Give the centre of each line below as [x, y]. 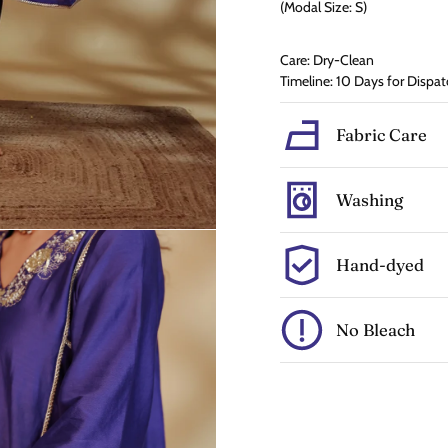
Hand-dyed [380, 265]
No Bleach [375, 330]
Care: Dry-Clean [327, 60]
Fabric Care [381, 135]
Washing [369, 200]
